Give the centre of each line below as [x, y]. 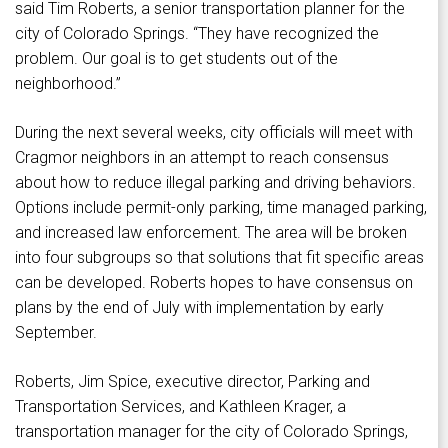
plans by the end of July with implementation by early [199, 308]
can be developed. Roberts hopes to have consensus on [214, 283]
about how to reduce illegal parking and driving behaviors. [215, 183]
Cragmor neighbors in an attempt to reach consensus [202, 158]
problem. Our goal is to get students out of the [176, 59]
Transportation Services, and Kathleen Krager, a [180, 407]
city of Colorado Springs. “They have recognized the [197, 34]
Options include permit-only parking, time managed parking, [221, 208]
